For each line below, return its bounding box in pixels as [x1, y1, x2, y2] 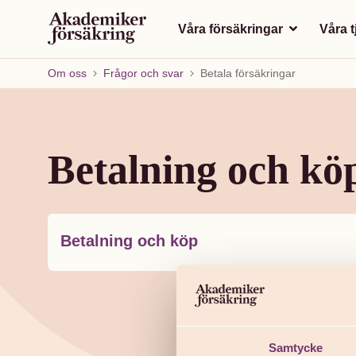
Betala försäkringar [200, 67, 296, 79]
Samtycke [268, 340, 323, 354]
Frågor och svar [103, 67, 184, 79]
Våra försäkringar [178, 21, 286, 36]
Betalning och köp [60, 232, 198, 250]
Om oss [48, 67, 87, 79]
